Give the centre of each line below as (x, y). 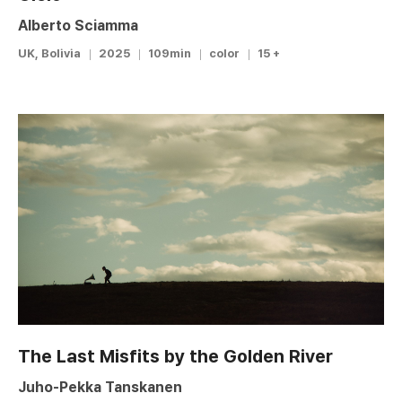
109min (170, 54)
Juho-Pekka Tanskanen (100, 387)
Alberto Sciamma (78, 26)
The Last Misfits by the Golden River (175, 356)
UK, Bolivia (49, 54)
